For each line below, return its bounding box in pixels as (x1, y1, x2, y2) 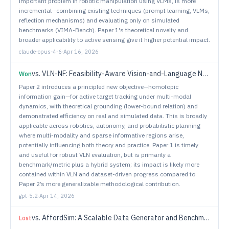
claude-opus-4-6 (19, 48, 62, 55)
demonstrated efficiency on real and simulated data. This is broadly (19, 112, 207, 120)
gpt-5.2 (19, 192, 38, 199)
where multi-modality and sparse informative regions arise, (19, 131, 184, 139)
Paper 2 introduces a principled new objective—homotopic (19, 83, 178, 90)
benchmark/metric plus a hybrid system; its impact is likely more (19, 161, 199, 168)
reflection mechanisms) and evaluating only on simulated (19, 16, 179, 24)
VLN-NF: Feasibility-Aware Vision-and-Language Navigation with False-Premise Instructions (42, 69, 202, 78)
